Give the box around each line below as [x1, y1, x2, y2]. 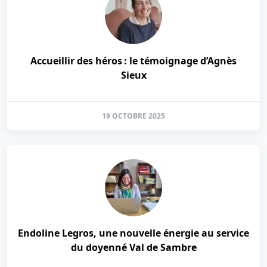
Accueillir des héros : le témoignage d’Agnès [30, 54, 237, 67]
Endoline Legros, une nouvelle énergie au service [18, 226, 249, 240]
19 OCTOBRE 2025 [102, 111, 165, 121]
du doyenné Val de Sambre [70, 241, 197, 254]
